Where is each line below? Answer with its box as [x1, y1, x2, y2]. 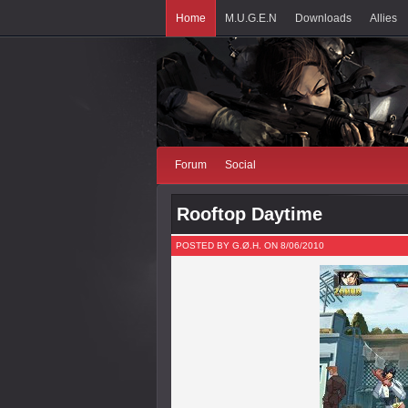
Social [225, 158, 256, 171]
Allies [370, 12, 397, 25]
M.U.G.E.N [225, 12, 277, 25]
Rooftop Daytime [177, 204, 322, 224]
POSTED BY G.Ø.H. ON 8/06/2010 [176, 240, 324, 250]
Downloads [295, 12, 352, 25]
